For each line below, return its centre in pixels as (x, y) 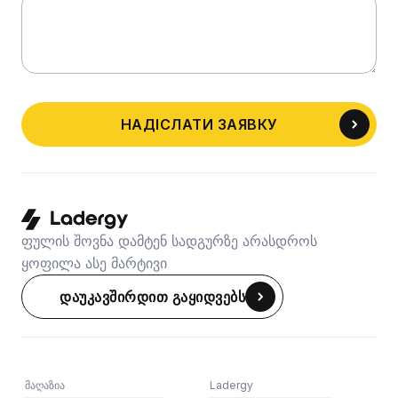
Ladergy (231, 385)
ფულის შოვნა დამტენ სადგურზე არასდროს (169, 240)
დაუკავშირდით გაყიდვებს (152, 296)
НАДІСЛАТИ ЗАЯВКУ (199, 124)
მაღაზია (45, 385)
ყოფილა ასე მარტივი (94, 263)
